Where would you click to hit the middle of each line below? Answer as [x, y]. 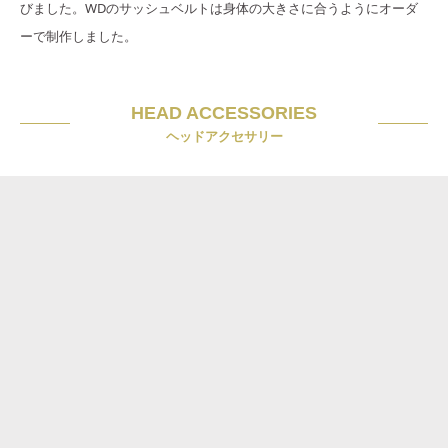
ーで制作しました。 [78, 36]
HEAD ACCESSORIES [224, 113]
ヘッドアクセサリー [224, 136]
